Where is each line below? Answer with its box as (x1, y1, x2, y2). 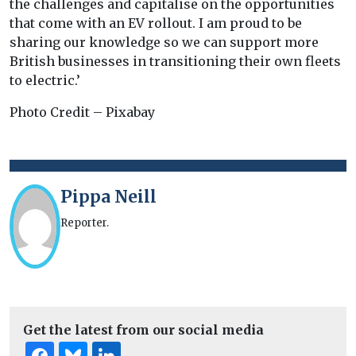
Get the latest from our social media (23, 322, 264, 339)
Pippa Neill (60, 186, 157, 208)
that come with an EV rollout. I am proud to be (10, 15, 302, 32)
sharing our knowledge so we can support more (10, 34, 319, 51)
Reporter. (60, 216, 109, 230)
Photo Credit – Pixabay (10, 104, 158, 121)
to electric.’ (10, 72, 80, 89)
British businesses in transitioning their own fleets (10, 53, 341, 70)
